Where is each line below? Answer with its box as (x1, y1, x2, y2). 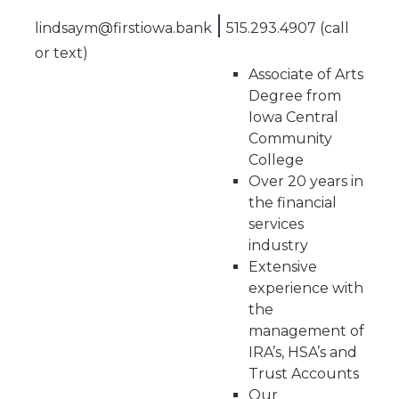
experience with (248, 280, 363, 297)
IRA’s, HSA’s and (248, 344, 357, 361)
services (248, 216, 304, 232)
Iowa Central (248, 109, 338, 126)
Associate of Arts (248, 66, 363, 83)
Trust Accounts (248, 365, 359, 382)
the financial (248, 194, 337, 211)
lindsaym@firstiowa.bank (34, 20, 216, 37)
